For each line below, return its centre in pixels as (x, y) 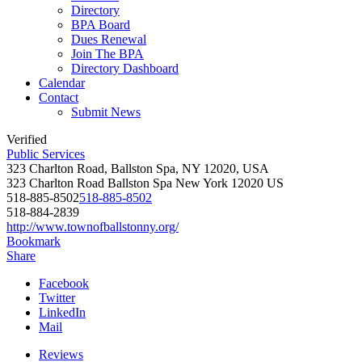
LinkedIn (62, 312)
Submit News (106, 112)
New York (202, 183)
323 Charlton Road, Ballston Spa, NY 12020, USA (138, 168)
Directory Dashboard (125, 68)
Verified (27, 139)
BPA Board (101, 25)
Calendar (62, 83)
